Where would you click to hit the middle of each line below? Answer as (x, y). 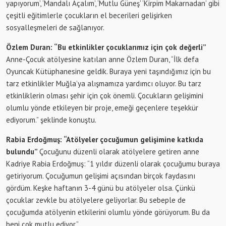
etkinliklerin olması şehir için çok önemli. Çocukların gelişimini (105, 96)
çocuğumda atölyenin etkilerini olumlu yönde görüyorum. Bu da (108, 212)
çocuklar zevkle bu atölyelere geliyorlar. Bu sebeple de (96, 200)
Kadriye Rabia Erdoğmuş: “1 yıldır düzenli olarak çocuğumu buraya (113, 164)
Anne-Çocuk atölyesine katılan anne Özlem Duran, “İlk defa (102, 60)
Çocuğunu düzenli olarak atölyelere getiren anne (119, 152)
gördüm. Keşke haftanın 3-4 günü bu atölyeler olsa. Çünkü (101, 188)
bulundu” (23, 152)
